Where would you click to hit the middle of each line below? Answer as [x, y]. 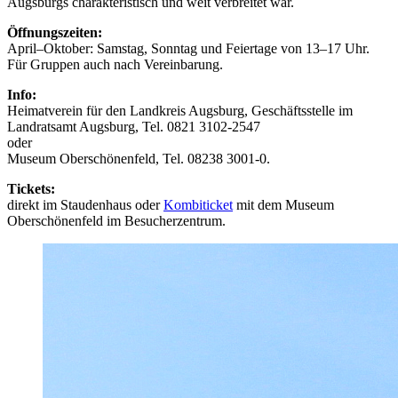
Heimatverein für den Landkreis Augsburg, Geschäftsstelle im [180, 110]
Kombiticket [198, 204]
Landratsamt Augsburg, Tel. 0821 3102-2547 [134, 126]
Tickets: [31, 188]
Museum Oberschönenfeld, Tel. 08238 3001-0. [139, 158]
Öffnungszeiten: [55, 32]
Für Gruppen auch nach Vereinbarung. [117, 64]
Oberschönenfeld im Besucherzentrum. [116, 220]
